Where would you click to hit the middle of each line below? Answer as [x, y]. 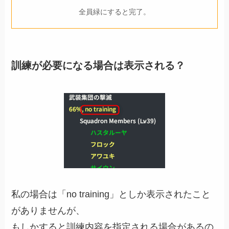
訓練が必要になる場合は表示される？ [98, 66]
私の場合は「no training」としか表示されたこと [111, 194]
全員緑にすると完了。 [114, 12]
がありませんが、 [48, 211]
